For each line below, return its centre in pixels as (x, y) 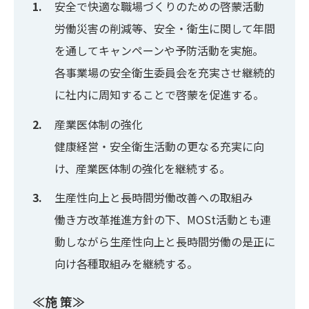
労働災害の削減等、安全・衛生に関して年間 (165, 28)
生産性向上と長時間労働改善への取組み (154, 198)
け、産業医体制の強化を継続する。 (143, 168)
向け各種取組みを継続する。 (127, 264)
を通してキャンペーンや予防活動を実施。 (159, 50)
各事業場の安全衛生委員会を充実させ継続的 (165, 72)
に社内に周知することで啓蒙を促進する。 (160, 94)
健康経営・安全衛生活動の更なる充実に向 (160, 146)
